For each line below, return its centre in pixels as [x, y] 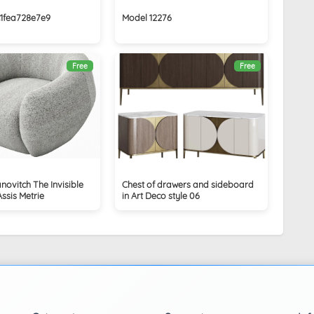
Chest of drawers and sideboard [188, 184]
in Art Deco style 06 [161, 195]
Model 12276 [147, 17]
